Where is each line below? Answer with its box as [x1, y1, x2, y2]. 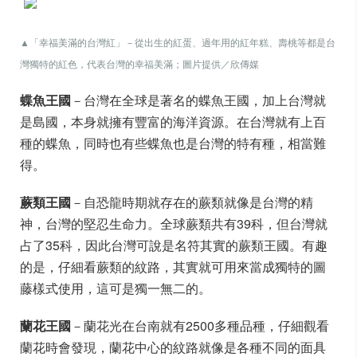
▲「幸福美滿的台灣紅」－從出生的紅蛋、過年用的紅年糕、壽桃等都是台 [20, 35, 335, 49]
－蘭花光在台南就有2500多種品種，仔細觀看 [71, 316, 329, 335]
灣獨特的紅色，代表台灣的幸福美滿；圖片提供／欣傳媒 [20, 57, 259, 70]
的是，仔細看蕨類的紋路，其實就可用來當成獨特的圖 [20, 257, 326, 276]
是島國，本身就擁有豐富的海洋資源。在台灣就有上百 [20, 112, 326, 131]
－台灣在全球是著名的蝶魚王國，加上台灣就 [71, 91, 326, 109]
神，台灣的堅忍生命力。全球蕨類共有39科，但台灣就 [20, 214, 328, 233]
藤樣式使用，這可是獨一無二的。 [20, 279, 211, 297]
